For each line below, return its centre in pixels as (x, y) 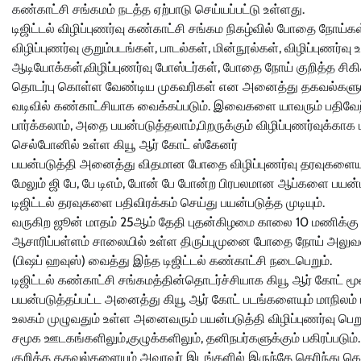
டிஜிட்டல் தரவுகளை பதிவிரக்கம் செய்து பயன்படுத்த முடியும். (168, 202)
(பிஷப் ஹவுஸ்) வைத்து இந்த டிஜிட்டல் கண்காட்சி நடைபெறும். (172, 260)
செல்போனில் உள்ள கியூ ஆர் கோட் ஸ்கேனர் (125, 144)
